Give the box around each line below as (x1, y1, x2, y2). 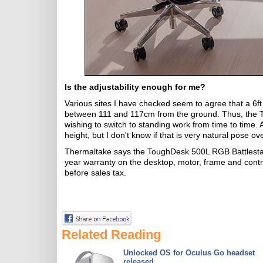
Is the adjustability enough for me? (65, 82, 205, 92)
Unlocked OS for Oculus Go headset (123, 248, 255, 257)
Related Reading (62, 227, 161, 242)
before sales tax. (65, 168, 126, 177)
